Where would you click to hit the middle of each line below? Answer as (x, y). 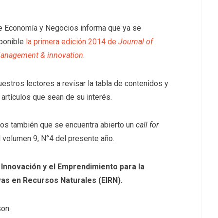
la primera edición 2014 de (72, 42)
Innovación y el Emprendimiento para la (73, 167)
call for (147, 125)
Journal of (136, 42)
